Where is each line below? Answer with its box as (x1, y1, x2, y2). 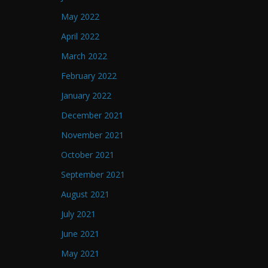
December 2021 (61, 109, 123, 121)
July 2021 (61, 208, 96, 220)
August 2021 (61, 188, 109, 200)
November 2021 (61, 129, 124, 141)
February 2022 (61, 70, 117, 82)
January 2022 (61, 90, 111, 102)
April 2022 (61, 31, 99, 42)
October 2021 (61, 149, 114, 161)
